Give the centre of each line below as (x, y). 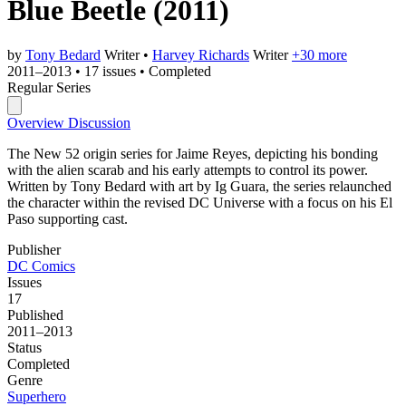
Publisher (34, 249)
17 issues (110, 71)
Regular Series (49, 87)
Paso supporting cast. (68, 218)
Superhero (37, 396)
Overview (38, 122)
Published (35, 314)
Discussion (99, 122)
